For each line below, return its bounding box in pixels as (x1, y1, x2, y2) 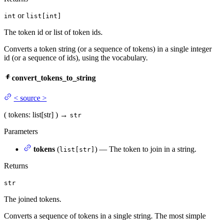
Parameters (4, 127, 38, 136)
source (20, 94, 40, 103)
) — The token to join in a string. (95, 145, 196, 154)
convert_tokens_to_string (12, 74, 96, 82)
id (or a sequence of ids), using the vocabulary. (4, 53, 148, 62)
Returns (4, 162, 28, 170)
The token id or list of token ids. (4, 27, 103, 36)
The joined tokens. (4, 195, 61, 204)
